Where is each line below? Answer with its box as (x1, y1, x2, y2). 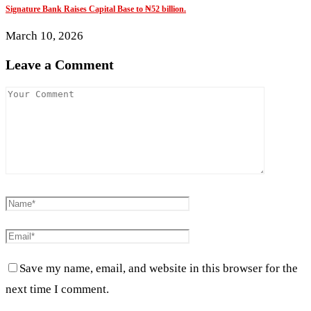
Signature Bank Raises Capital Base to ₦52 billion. (6, 4, 186, 15)
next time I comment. (6, 282, 109, 296)
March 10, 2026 (6, 29, 83, 43)
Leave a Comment (6, 57, 114, 73)
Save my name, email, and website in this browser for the (19, 261, 298, 275)
